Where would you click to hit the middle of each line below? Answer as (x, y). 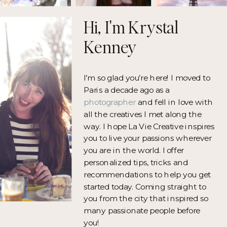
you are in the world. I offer (134, 150)
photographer (110, 102)
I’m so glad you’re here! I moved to (147, 78)
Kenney (110, 46)
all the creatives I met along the (143, 114)
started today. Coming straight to (145, 186)
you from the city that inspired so (146, 199)
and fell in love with (174, 102)
